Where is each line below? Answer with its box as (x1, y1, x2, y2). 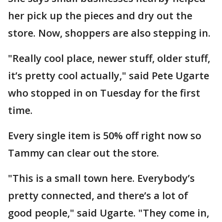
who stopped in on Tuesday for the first (8, 86, 200, 100)
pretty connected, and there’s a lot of (8, 189, 188, 202)
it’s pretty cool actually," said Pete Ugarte (8, 69, 209, 82)
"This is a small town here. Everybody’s (8, 171, 195, 185)
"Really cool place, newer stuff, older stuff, (8, 52, 210, 65)
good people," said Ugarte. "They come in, (8, 206, 209, 220)
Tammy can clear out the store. (8, 146, 159, 160)
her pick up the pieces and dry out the (8, 9, 192, 22)
